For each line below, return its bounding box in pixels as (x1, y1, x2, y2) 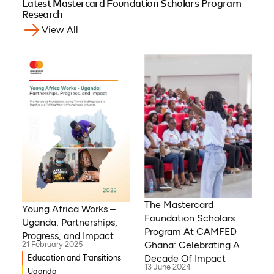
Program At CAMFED (144, 225, 237, 237)
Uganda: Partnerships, (21, 217, 117, 229)
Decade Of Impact (144, 252, 226, 264)
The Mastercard (144, 198, 213, 210)
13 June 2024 (144, 262, 191, 272)
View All (41, 23, 78, 35)
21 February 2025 (21, 240, 83, 250)
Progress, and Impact (21, 230, 114, 242)
